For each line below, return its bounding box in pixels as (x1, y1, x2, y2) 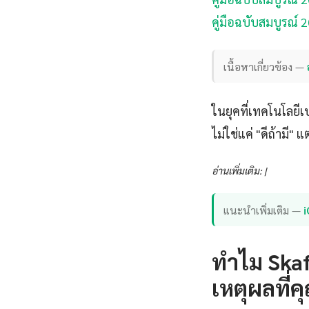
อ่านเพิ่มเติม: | (212, 164, 266, 177)
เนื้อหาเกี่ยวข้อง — (223, 59, 308, 74)
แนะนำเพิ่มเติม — (223, 202, 304, 217)
